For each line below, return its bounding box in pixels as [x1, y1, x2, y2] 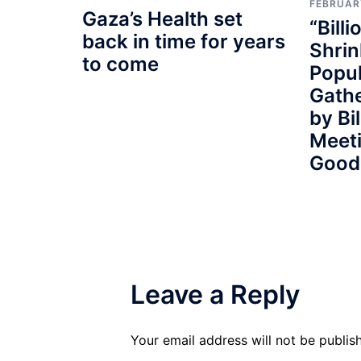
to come [82, 52, 159, 77]
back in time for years [82, 30, 285, 54]
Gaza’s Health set [82, 7, 243, 31]
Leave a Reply [131, 279, 300, 311]
